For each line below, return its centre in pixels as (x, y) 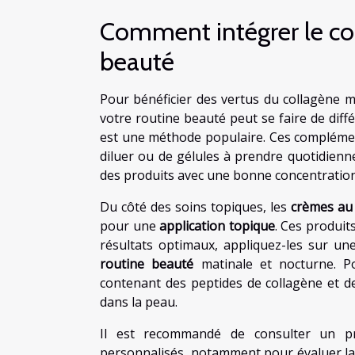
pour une (130, 225)
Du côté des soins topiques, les (196, 206)
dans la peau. (139, 302)
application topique (217, 225)
